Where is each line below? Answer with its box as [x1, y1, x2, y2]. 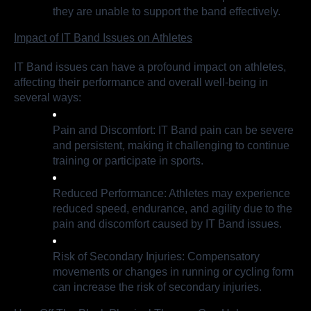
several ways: [14, 92, 81, 104]
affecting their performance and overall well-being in [14, 76, 268, 89]
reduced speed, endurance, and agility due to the [53, 203, 292, 215]
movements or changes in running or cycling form [53, 266, 294, 278]
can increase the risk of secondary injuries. [53, 281, 262, 294]
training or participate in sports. [53, 155, 203, 167]
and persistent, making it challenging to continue [53, 140, 289, 152]
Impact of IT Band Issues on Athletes [14, 32, 192, 44]
